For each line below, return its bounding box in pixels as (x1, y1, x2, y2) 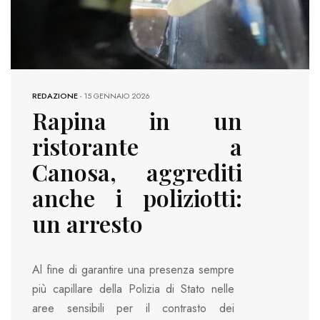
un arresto (32, 208, 143, 239)
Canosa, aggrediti (32, 156, 242, 188)
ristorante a (32, 131, 242, 162)
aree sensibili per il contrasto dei (32, 299, 234, 316)
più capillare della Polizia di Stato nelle (32, 280, 234, 297)
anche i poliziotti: (32, 182, 242, 214)
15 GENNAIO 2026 (84, 90, 150, 102)
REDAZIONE (32, 90, 78, 102)
